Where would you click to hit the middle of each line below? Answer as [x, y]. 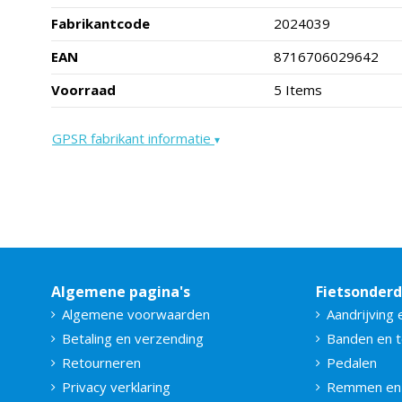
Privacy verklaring [116, 387]
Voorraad [83, 90]
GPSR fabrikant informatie [133, 139]
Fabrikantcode [100, 24]
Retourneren [101, 363]
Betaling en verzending [133, 339]
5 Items [297, 90]
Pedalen [352, 363]
